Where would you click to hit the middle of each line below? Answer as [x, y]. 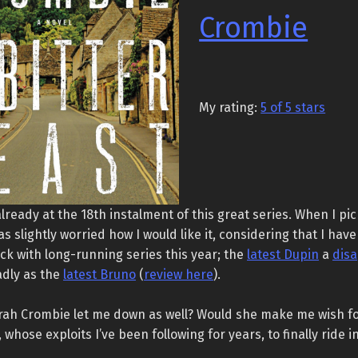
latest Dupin [282, 255]
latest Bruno [99, 275]
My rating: [230, 108]
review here [178, 275]
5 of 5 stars [293, 108]
